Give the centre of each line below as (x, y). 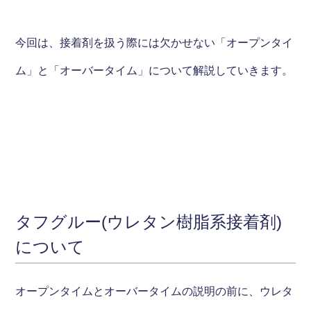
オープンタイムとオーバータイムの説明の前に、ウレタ (154, 291)
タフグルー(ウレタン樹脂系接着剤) (149, 221)
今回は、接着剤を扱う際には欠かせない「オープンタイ (154, 42)
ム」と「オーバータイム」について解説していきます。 (154, 70)
